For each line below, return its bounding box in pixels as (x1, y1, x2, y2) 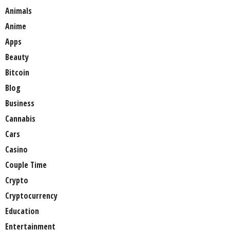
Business (5, 98, 34, 109)
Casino (5, 144, 28, 156)
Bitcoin (5, 67, 29, 79)
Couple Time (5, 159, 47, 171)
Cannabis (5, 113, 35, 125)
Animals (5, 5, 32, 17)
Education (5, 205, 39, 217)
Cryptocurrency (5, 190, 57, 202)
